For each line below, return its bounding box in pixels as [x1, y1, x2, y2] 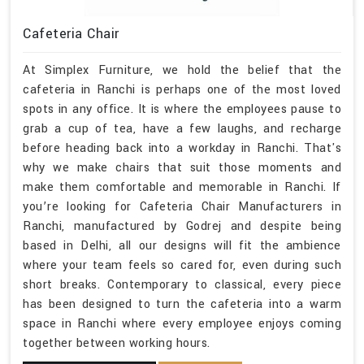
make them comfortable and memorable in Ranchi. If [23, 178, 341, 196]
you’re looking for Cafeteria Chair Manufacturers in [23, 197, 341, 215]
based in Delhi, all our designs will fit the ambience [23, 236, 341, 254]
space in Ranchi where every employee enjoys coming [23, 314, 341, 332]
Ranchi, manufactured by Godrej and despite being [23, 217, 341, 235]
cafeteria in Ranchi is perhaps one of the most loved [23, 80, 341, 98]
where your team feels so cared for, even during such [23, 256, 341, 274]
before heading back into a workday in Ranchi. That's [23, 139, 341, 157]
